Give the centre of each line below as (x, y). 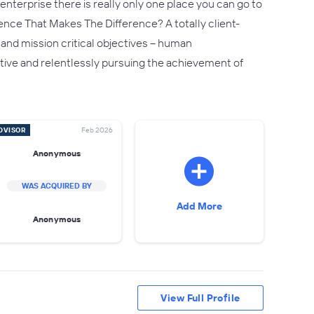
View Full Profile (200, 298)
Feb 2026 (97, 130)
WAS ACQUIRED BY (57, 186)
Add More (199, 206)
